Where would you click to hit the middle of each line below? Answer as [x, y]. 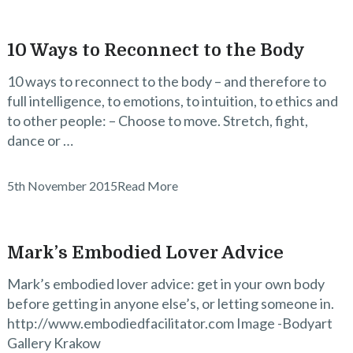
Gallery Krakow [54, 343]
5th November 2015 [62, 186]
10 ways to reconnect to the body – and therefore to [166, 81]
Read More [147, 186]
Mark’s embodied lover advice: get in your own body [165, 284]
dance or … [40, 140]
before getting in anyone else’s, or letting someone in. [170, 303]
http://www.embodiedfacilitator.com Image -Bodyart [169, 323]
